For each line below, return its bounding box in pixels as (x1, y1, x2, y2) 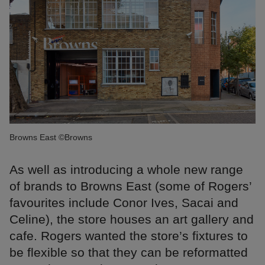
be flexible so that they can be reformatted (9, 245, 248, 260)
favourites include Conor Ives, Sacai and (9, 196, 238, 210)
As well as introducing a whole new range (9, 163, 243, 177)
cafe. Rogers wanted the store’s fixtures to (9, 229, 248, 243)
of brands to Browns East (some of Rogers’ (9, 179, 251, 193)
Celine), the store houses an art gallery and (9, 212, 254, 227)
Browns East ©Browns (9, 132, 92, 143)
